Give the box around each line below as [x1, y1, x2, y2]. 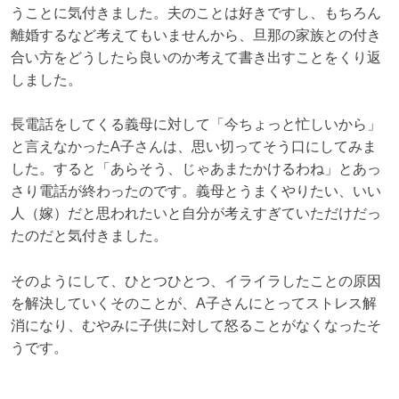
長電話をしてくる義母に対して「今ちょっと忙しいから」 [11, 117, 381, 133]
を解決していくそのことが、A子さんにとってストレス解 [11, 295, 377, 311]
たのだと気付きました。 [11, 228, 167, 244]
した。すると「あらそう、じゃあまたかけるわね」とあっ [11, 161, 381, 177]
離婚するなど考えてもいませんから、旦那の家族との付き [11, 27, 381, 43]
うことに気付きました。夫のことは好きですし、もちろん [11, 4, 381, 20]
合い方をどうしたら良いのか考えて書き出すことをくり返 [11, 49, 381, 65]
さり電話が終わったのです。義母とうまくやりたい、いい [11, 183, 381, 199]
